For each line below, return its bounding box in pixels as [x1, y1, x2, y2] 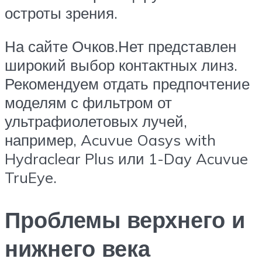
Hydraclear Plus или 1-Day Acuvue [5, 149, 248, 168]
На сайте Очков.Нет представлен [5, 37, 236, 56]
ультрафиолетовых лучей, [5, 112, 187, 131]
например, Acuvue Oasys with [5, 130, 216, 150]
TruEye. [5, 168, 57, 187]
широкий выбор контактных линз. [5, 56, 237, 75]
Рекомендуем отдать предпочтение [5, 74, 250, 94]
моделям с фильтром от [5, 93, 172, 112]
